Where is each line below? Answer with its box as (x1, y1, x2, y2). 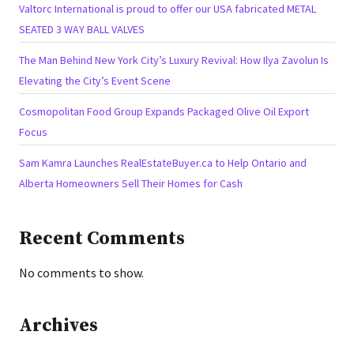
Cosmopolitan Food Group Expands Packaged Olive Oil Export (19, 104, 309, 119)
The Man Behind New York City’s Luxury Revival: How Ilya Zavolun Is (19, 52, 329, 67)
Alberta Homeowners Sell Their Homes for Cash (19, 175, 243, 190)
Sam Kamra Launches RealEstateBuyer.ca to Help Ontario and (19, 155, 307, 170)
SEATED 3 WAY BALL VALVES (19, 21, 145, 36)
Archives (19, 313, 98, 337)
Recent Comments (19, 226, 185, 250)
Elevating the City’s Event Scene (19, 73, 171, 88)
